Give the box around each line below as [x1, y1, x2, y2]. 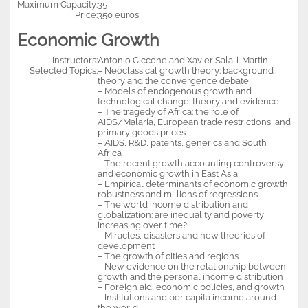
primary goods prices [98, 126, 186, 137]
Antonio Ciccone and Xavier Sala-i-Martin [98, 54, 268, 65]
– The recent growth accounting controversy [98, 157, 284, 168]
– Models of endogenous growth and [98, 85, 252, 96]
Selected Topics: [30, 65, 98, 76]
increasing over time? [98, 219, 187, 230]
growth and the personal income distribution [98, 271, 283, 282]
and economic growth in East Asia [98, 168, 238, 179]
